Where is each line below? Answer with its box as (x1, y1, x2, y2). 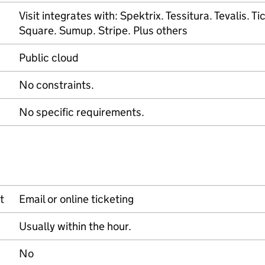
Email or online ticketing (19, 192, 134, 206)
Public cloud (19, 51, 79, 64)
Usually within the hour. (19, 219, 131, 233)
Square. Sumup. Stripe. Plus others (19, 24, 188, 37)
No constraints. (19, 78, 94, 92)
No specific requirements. (19, 105, 144, 119)
